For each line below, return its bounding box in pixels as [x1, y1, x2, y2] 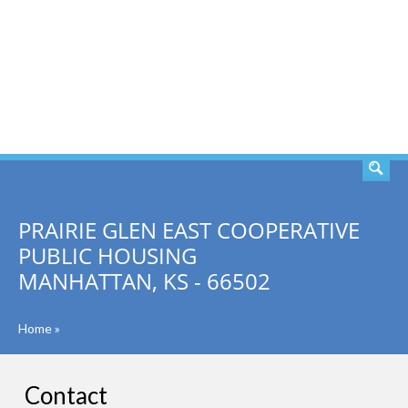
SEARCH [301, 66, 369, 88]
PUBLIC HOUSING [18, 240, 197, 270]
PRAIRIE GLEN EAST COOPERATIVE [18, 215, 360, 245]
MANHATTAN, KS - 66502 [18, 266, 270, 296]
